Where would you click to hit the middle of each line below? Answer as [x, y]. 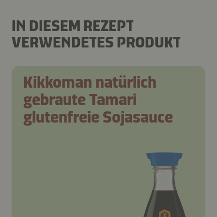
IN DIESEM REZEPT [73, 26]
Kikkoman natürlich [90, 82]
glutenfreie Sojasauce [98, 117]
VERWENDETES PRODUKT [96, 42]
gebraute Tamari [80, 100]
